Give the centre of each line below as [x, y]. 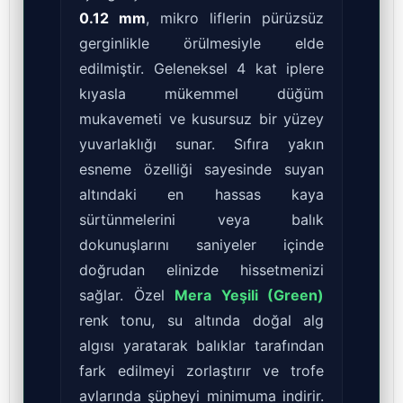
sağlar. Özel [127, 296]
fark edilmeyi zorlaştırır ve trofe [201, 371]
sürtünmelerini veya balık [201, 220]
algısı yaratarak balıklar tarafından [201, 346]
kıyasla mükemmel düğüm [201, 94]
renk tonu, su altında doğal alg [201, 321]
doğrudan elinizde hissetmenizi [201, 270]
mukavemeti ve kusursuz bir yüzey [201, 119]
